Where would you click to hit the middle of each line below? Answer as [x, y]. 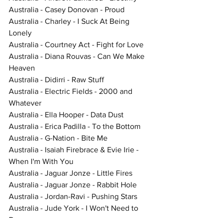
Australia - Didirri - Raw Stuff [56, 79]
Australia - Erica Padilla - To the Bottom [75, 126]
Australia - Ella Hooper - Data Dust [66, 114]
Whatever [25, 103]
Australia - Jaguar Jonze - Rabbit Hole [73, 184]
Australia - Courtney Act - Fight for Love [76, 44]
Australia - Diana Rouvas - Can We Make [78, 56]
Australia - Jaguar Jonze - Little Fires [71, 173]
